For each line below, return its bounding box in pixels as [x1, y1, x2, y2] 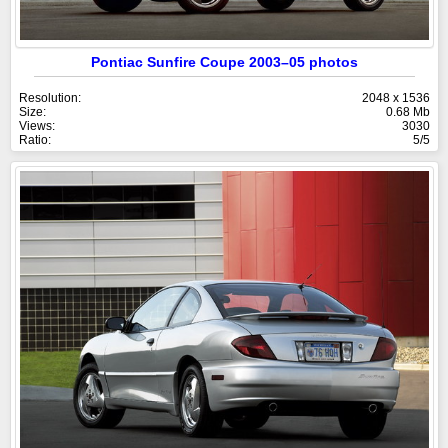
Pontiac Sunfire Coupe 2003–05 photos [91, 53, 358, 70]
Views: [19, 118, 55, 133]
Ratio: [19, 132, 51, 147]
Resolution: [19, 90, 81, 105]
